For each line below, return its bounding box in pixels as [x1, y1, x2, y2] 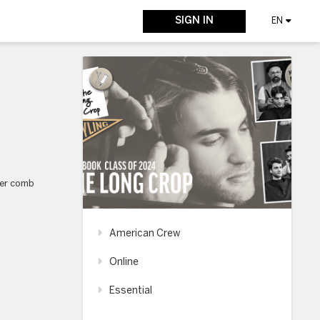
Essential [109, 286, 152, 296]
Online [109, 258, 139, 267]
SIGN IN [175, 16, 214, 26]
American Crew [109, 229, 181, 239]
